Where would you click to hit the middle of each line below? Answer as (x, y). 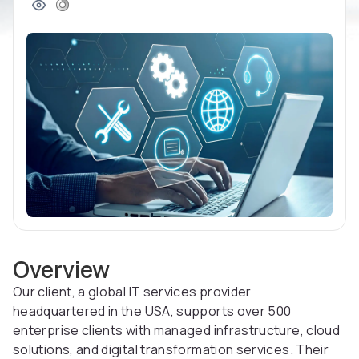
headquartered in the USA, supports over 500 (152, 311)
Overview (61, 270)
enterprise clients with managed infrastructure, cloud (177, 331)
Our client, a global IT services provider (132, 292)
